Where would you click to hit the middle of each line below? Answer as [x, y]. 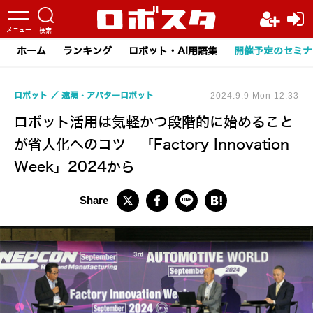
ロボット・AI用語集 [173, 51]
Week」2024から [74, 167]
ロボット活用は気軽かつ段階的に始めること [154, 122]
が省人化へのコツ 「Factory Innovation [152, 145]
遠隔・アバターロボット [108, 96]
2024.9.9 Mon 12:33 [255, 96]
